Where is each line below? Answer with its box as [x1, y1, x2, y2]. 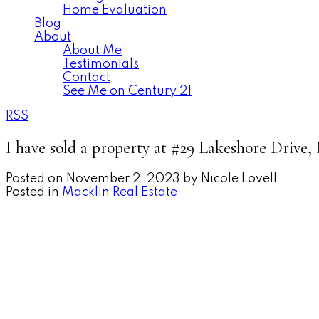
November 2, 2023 [66, 172, 180, 185]
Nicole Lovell [201, 172, 277, 185]
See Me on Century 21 [63, 85, 192, 98]
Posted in [6, 185, 59, 199]
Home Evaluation [63, 4, 167, 16]
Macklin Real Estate [62, 185, 177, 199]
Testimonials [63, 58, 139, 70]
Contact [63, 71, 110, 84]
